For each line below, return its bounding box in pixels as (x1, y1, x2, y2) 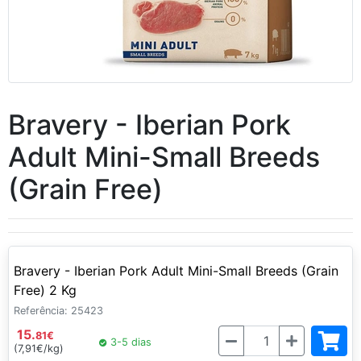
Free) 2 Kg (14, 282, 77, 298)
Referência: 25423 (14, 305, 103, 317)
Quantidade (218, 326, 288, 342)
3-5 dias (106, 336, 151, 348)
